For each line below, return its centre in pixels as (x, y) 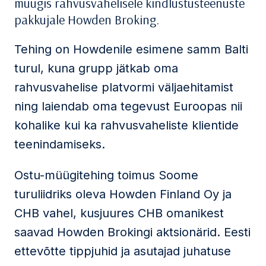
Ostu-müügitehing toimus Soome (106, 175)
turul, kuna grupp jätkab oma (96, 68)
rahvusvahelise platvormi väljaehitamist (124, 87)
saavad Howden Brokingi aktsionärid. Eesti (132, 232)
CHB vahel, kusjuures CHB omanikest (119, 213)
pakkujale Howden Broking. (87, 20)
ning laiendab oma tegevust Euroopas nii (128, 106)
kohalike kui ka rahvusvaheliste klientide (126, 125)
